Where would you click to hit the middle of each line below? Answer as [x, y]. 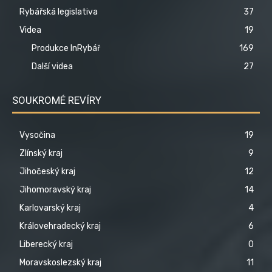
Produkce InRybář [66, 48]
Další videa [52, 66]
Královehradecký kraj [60, 226]
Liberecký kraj [46, 244]
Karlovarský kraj [50, 208]
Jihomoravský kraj [55, 189]
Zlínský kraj [41, 153]
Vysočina [37, 135]
